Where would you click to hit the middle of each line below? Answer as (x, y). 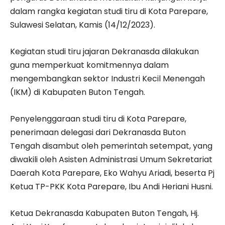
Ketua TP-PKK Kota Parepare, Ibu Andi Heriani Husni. (111, 187)
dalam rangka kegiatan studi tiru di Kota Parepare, (109, 12)
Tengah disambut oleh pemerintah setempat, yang (111, 146)
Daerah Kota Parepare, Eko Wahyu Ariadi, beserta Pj (112, 173)
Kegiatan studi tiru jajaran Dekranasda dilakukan (104, 52)
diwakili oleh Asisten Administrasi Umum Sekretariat (111, 160)
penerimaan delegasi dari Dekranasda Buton (98, 133)
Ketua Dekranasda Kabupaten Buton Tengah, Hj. (104, 213)
